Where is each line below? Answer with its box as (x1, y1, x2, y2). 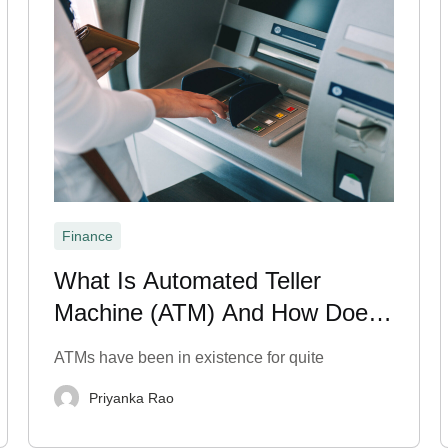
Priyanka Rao (89, 389, 175, 406)
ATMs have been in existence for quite (54, 349, 325, 366)
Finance (62, 228, 114, 244)
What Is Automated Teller (54, 267, 322, 294)
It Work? (54, 331, 145, 358)
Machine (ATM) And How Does (54, 299, 381, 326)
